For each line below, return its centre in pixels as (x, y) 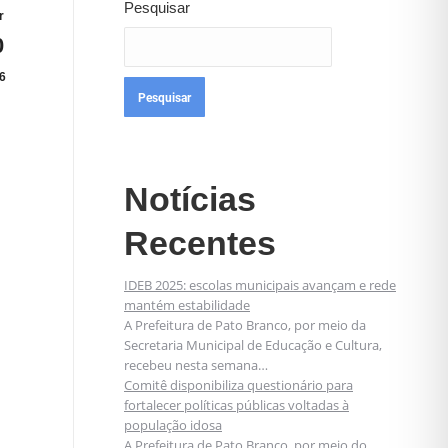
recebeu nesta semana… (196, 365)
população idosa (173, 425)
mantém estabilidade (187, 305)
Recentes (200, 243)
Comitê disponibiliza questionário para (238, 385)
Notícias (190, 199)
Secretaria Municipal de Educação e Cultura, (253, 345)
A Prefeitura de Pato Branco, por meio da (245, 325)
